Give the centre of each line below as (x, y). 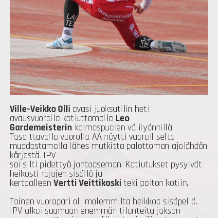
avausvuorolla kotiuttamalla (63, 118)
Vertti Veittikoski (89, 183)
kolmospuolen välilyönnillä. (123, 127)
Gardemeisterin (41, 127)
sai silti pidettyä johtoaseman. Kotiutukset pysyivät (106, 164)
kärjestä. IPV (33, 155)
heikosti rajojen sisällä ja (56, 174)
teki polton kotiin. (157, 183)
